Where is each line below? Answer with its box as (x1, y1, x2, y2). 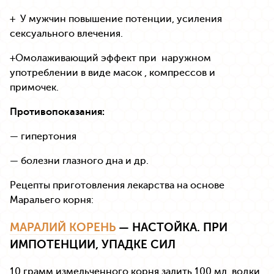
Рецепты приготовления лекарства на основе (10, 179, 224, 191)
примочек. (10, 81, 61, 93)
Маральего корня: (10, 194, 94, 206)
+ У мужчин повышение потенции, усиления (10, 13, 222, 24)
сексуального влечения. (10, 28, 123, 39)
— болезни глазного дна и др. (10, 155, 149, 166)
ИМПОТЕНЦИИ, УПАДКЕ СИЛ (10, 237, 176, 251)
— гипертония (10, 130, 76, 142)
